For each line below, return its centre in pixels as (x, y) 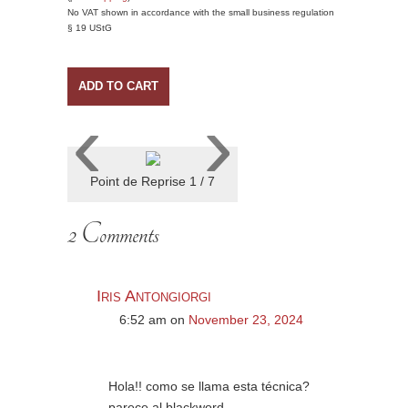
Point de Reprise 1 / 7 (153, 181)
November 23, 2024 (246, 320)
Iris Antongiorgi (154, 296)
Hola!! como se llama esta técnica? (209, 386)
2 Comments (113, 235)
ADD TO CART (118, 86)
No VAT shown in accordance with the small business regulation (201, 12)
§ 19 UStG (90, 28)
